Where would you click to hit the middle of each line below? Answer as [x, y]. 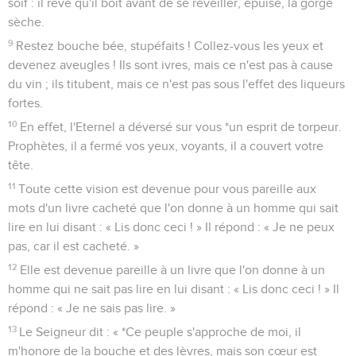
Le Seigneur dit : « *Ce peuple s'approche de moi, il [161, 332]
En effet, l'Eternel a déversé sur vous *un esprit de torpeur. [181, 127]
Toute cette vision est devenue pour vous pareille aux [168, 189]
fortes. [25, 103]
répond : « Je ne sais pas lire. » [92, 308]
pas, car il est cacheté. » [74, 246]
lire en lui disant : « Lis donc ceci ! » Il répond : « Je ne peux [171, 227]
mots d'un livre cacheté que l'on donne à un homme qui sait [173, 208]
